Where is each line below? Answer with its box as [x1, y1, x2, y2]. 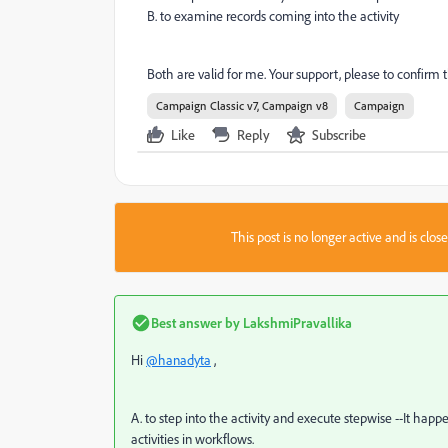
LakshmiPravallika [240, 314, 352, 331]
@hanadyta [146, 351, 211, 369]
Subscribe [312, 126, 366, 143]
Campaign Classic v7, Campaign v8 [156, 98, 328, 113]
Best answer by [151, 314, 240, 331]
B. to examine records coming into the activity [147, 7, 399, 25]
